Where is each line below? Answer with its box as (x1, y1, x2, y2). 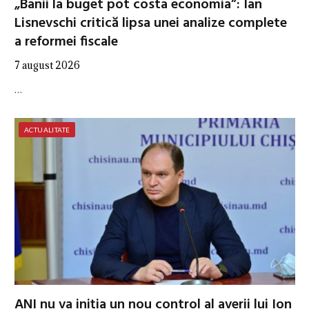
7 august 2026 (14, 59, 80, 72)
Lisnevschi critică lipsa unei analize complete (14, 12, 287, 34)
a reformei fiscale (14, 31, 118, 53)
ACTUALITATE (24, 126, 70, 134)
